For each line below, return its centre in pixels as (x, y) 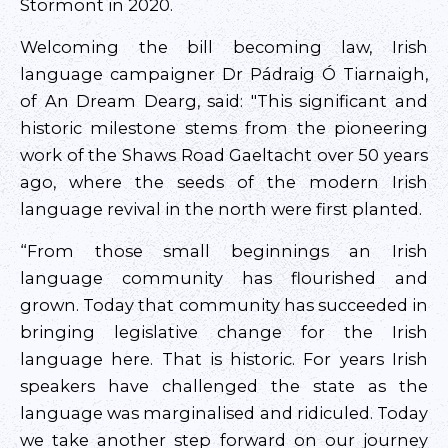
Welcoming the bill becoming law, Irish (224, 47)
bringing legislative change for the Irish (224, 332)
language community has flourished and (224, 278)
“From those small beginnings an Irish (224, 251)
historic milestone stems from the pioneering (224, 128)
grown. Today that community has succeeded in (224, 305)
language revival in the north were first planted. (221, 209)
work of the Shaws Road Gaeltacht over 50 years (224, 155)
